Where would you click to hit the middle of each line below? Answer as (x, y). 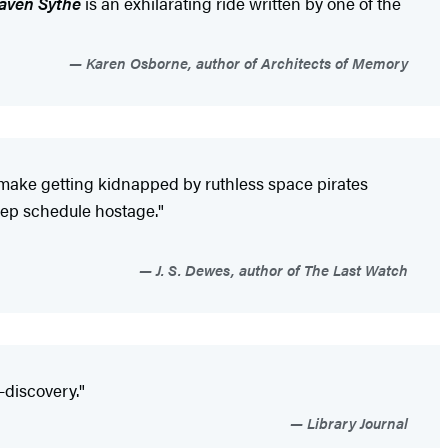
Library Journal (355, 422)
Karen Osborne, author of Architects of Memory (245, 62)
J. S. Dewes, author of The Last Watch (280, 269)
